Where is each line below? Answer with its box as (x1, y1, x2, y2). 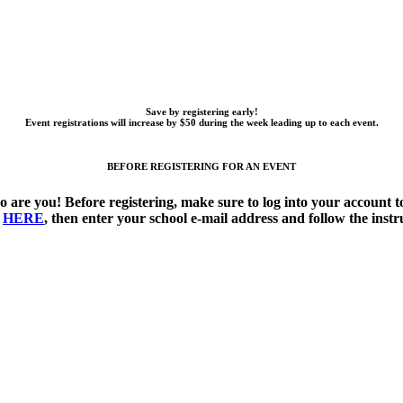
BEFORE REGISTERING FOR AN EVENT (107, 161, 296, 173)
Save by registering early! (145, 106, 258, 118)
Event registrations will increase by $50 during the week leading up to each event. (24, 117, 379, 129)
